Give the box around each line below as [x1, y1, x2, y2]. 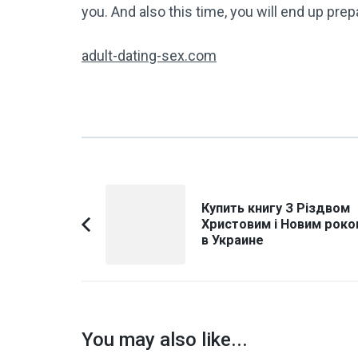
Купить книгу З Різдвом [201, 200, 350, 216]
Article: [105, 248, 149, 265]
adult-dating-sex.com [82, 46, 217, 64]
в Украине [201, 232, 264, 248]
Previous [105, 225, 161, 243]
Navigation [81, 204, 185, 230]
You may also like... [82, 328, 248, 351]
